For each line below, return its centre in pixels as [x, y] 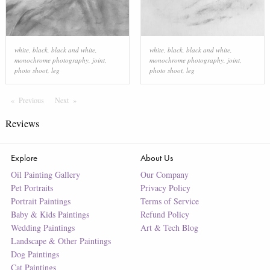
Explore [24, 157]
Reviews [22, 123]
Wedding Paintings [42, 227]
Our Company [164, 174]
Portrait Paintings [40, 201]
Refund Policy [165, 214]
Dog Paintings [35, 254]
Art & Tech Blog [169, 227]
